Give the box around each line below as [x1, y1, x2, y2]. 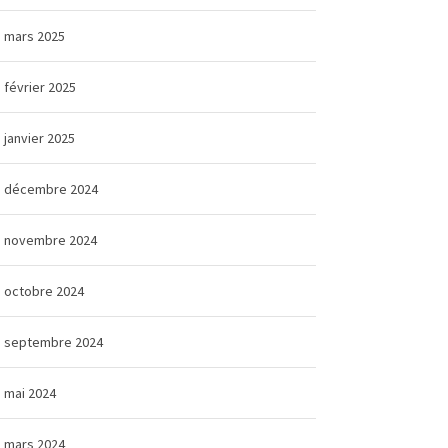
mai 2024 [4, 384, 57, 402]
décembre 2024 [4, 180, 99, 198]
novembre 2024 [4, 231, 98, 249]
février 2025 [4, 78, 77, 96]
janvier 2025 [4, 129, 76, 147]
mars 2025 [4, 27, 66, 45]
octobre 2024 [4, 282, 85, 300]
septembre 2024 [4, 333, 104, 351]
